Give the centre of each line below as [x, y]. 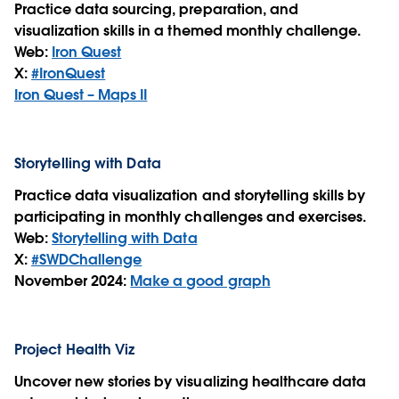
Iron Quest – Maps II [81, 95]
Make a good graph [200, 281]
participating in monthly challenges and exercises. [192, 217]
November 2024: [73, 281]
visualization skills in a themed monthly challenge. [189, 31]
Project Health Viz [75, 350]
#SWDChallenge [87, 260]
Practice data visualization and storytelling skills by [190, 196]
